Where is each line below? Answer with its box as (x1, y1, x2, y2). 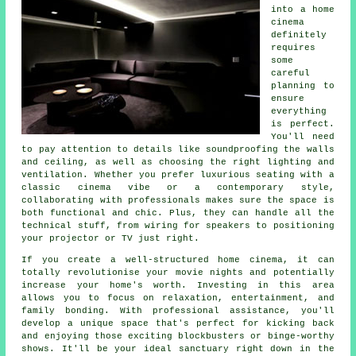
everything (271, 106, 327, 117)
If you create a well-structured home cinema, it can (21, 255, 335, 265)
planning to (271, 81, 335, 91)
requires (271, 43, 316, 53)
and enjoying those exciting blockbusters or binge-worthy (21, 331, 335, 342)
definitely (271, 30, 327, 41)
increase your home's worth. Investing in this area (21, 281, 335, 291)
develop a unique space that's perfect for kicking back (21, 319, 335, 329)
